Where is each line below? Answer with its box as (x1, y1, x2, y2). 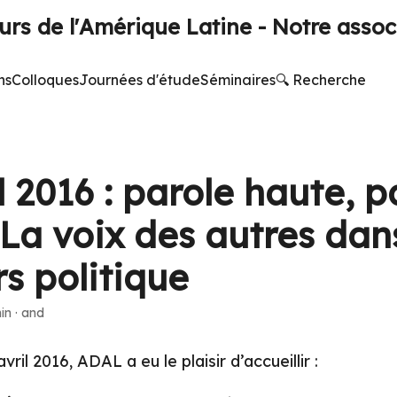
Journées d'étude (79, 71, 200, 89)
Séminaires (200, 71, 276, 89)
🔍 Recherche (276, 71, 366, 89)
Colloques (12, 71, 79, 89)
